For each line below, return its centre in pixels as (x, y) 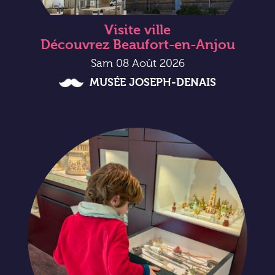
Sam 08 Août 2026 (137, 64)
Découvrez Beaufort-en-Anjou (137, 45)
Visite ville (137, 30)
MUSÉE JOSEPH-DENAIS (153, 83)
